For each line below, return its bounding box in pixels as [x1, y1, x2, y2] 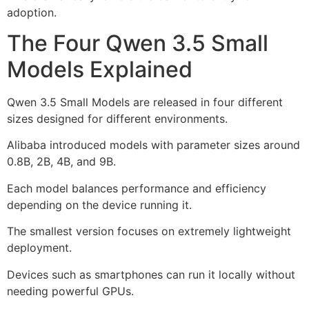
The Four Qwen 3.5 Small [7, 30, 268, 57]
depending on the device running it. [7, 197, 192, 212]
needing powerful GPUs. [7, 283, 134, 298]
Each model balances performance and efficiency [7, 181, 266, 195]
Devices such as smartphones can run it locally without [7, 267, 295, 281]
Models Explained [7, 56, 192, 83]
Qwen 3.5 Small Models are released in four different [7, 95, 283, 110]
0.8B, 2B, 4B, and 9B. [7, 154, 116, 169]
